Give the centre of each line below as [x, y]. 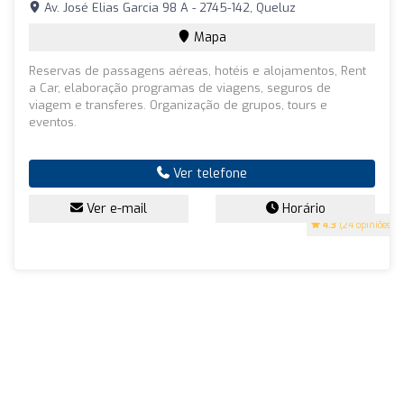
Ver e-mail [115, 208]
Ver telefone [208, 173]
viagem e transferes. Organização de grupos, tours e [178, 105]
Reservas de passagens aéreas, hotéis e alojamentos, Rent [197, 70]
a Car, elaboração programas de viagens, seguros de [180, 87]
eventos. [53, 122]
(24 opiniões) [365, 225]
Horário [302, 208]
